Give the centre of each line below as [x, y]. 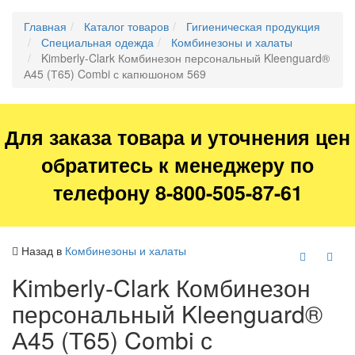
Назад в [42, 251]
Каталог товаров [126, 27]
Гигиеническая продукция [253, 27]
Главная [45, 27]
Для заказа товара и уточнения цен [177, 137]
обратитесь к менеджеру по [177, 165]
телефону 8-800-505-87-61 [177, 193]
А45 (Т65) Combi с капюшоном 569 [115, 74]
